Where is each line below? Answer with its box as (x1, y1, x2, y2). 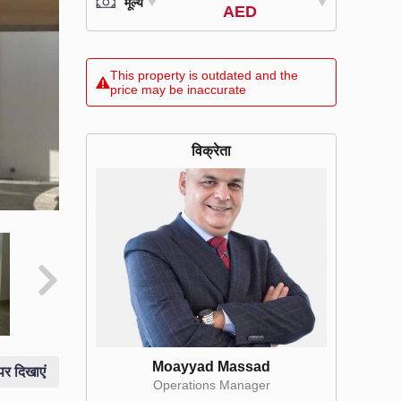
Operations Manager (152, 378, 270, 392)
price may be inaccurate (110, 82, 246, 97)
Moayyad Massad (152, 359, 270, 374)
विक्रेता (192, 143, 231, 158)
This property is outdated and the (110, 68, 298, 82)
